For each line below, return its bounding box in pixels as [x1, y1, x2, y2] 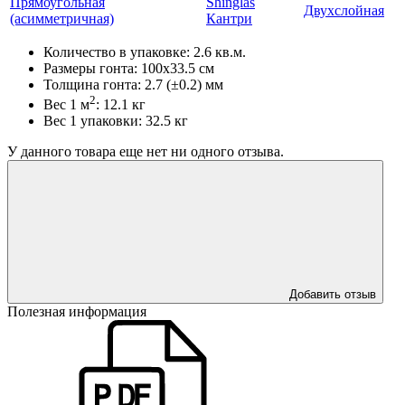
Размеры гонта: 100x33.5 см [43, 60, 214, 76]
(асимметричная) [10, 10, 114, 26]
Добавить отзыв [289, 287, 376, 302]
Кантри [206, 10, 252, 26]
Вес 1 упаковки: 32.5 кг [43, 113, 188, 129]
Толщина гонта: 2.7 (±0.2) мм [43, 76, 223, 92]
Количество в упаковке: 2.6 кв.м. [43, 43, 246, 60]
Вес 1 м [43, 97, 89, 113]
